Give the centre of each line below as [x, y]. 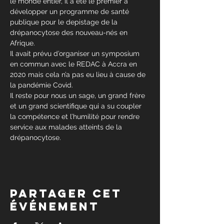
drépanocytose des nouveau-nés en [70, 32]
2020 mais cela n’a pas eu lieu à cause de [79, 74]
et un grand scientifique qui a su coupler [77, 106]
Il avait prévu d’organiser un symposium [76, 53]
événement [55, 206]
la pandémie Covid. [41, 85]
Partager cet [66, 193]
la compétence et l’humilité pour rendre [76, 116]
